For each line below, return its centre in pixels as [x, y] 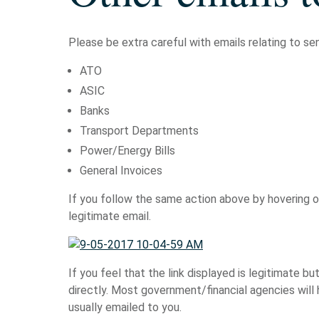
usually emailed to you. [125, 307]
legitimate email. [110, 216]
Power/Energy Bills [127, 151]
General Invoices [121, 171]
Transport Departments [139, 131]
